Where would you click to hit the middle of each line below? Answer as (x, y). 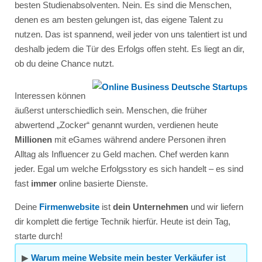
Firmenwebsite (69, 206)
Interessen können (50, 95)
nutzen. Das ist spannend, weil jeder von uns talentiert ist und (130, 34)
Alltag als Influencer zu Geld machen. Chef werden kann (121, 154)
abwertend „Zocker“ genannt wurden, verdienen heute (116, 125)
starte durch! (38, 236)
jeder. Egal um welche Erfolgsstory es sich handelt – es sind (129, 168)
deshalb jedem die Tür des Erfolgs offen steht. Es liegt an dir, (129, 49)
